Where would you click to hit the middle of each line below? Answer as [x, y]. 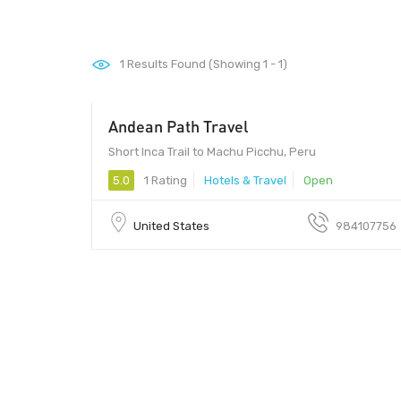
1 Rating [164, 180]
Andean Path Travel [179, 126]
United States [171, 226]
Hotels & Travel [245, 180]
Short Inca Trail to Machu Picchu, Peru [212, 151]
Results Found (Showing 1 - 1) [206, 64]
